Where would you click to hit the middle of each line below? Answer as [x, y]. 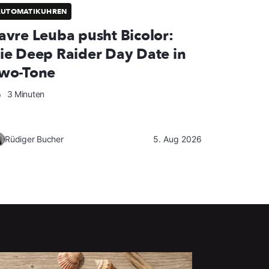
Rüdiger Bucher [34, 139]
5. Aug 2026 [177, 139]
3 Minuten [24, 94]
